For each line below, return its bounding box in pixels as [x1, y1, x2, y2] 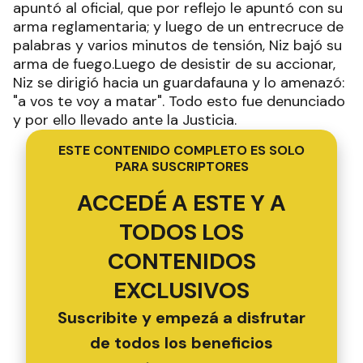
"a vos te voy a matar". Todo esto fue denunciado [13, 92, 345, 111]
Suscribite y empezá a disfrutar [58, 307, 305, 328]
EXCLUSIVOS [113, 275, 250, 305]
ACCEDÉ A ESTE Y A [77, 188, 286, 218]
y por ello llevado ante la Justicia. [13, 110, 237, 130]
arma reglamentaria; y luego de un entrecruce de [13, 17, 344, 36]
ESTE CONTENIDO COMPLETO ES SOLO [58, 142, 305, 159]
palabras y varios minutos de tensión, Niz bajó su [13, 36, 342, 55]
